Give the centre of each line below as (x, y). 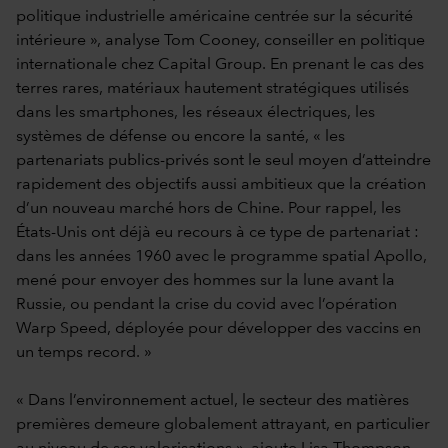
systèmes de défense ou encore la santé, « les (180, 136)
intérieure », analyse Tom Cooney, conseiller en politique (220, 40)
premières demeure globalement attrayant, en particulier (223, 424)
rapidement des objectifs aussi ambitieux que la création (221, 184)
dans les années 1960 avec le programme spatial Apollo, (221, 256)
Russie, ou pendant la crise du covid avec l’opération (206, 304)
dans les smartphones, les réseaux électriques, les (195, 112)
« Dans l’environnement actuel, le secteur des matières (212, 400)
